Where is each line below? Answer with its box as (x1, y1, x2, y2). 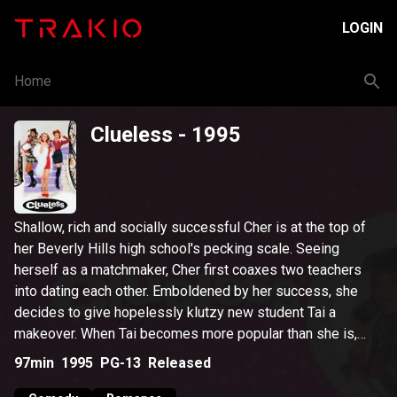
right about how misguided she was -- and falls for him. (14, 368, 354, 385)
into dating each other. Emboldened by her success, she (14, 283, 358, 300)
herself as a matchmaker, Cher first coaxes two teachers (14, 261, 362, 278)
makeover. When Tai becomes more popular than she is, (14, 325, 357, 342)
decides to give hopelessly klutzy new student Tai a (14, 304, 336, 321)
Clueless (90, 122, 173, 147)
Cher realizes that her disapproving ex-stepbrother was (14, 346, 356, 363)
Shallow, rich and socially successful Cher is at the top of (14, 219, 366, 236)
